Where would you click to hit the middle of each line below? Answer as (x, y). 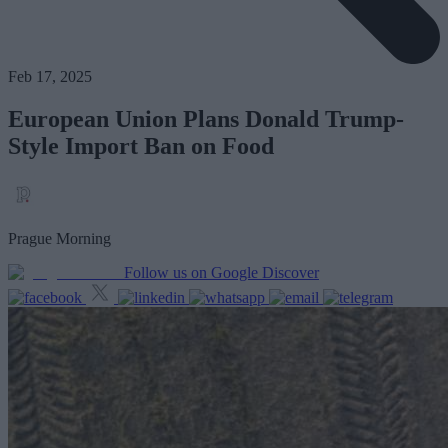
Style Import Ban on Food (141, 146)
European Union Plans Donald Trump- (206, 119)
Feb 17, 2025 (50, 77)
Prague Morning (59, 239)
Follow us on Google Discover (221, 273)
